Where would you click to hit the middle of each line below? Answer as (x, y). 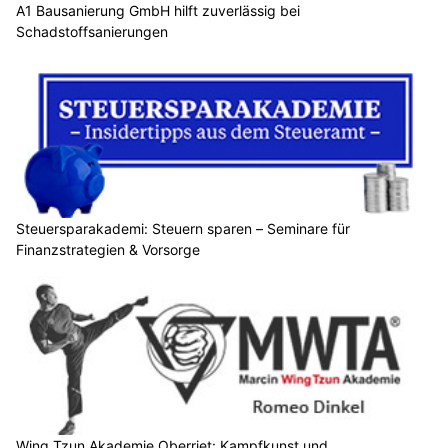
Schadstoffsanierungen (92, 32)
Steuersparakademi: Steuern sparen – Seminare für (183, 228)
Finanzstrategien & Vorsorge (108, 249)
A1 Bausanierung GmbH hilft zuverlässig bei (158, 11)
